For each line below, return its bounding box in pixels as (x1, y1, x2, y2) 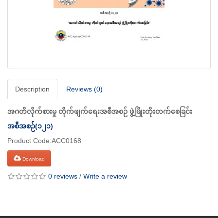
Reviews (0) (66, 85, 103, 93)
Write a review (83, 172, 127, 181)
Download (21, 156, 45, 162)
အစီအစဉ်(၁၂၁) (7, 122, 53, 130)
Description (15, 85, 50, 93)
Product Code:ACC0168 (7, 137, 81, 145)
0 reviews (48, 172, 77, 181)
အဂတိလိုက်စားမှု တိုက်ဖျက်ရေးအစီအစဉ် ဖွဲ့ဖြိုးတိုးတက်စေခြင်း (7, 108, 192, 116)
